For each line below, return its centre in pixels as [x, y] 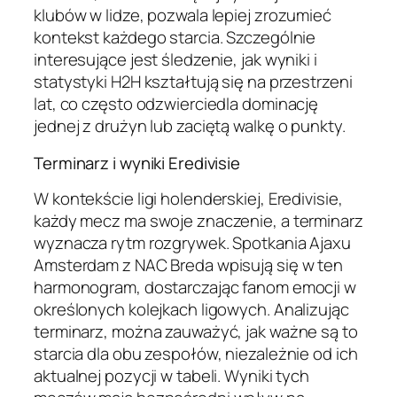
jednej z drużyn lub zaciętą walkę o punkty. [190, 126]
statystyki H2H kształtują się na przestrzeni [193, 82]
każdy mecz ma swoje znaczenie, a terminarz [198, 221]
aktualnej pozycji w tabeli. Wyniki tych [172, 376]
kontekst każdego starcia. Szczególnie [175, 38]
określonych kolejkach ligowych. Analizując [191, 310]
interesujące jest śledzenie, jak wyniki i [175, 60]
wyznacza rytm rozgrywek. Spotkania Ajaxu [192, 243]
